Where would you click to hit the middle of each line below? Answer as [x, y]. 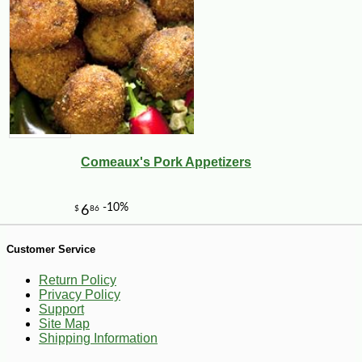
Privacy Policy [80, 295]
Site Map [64, 324]
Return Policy [78, 280]
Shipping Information [98, 339]
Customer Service [51, 249]
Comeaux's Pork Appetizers [166, 162]
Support [61, 309]
